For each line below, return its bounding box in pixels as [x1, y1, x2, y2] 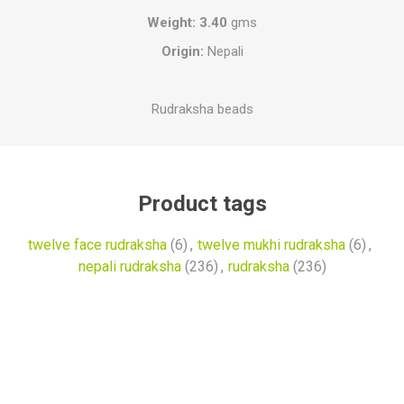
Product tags [137, 190, 267, 216]
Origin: [161, 42, 204, 60]
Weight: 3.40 [147, 14, 227, 31]
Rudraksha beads [151, 100, 253, 117]
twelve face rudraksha [28, 235, 167, 253]
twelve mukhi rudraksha [197, 235, 345, 253]
